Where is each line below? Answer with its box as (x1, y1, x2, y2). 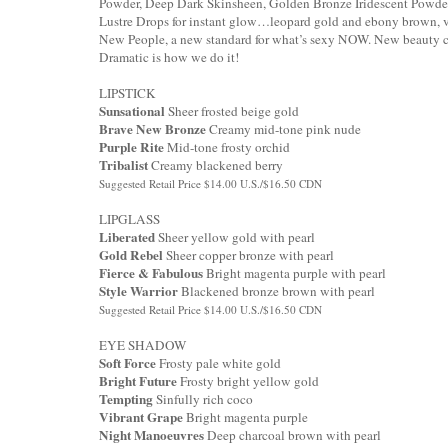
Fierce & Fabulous (99, 262, 203, 283)
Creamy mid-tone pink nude (206, 119, 361, 138)
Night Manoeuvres (99, 424, 204, 445)
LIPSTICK (99, 83, 156, 102)
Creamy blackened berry (151, 155, 283, 174)
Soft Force (99, 352, 156, 373)
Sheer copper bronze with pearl (163, 245, 334, 264)
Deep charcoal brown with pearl (204, 425, 381, 444)
